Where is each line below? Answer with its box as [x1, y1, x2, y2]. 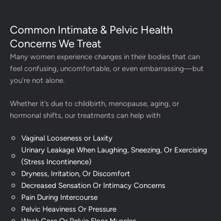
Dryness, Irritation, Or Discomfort [21, 169, 130, 178]
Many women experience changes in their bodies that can [10, 52, 200, 61]
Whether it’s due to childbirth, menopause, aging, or [10, 99, 179, 108]
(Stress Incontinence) [21, 157, 91, 166]
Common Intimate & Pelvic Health [10, 23, 173, 37]
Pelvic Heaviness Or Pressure [21, 205, 116, 214]
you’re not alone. [10, 76, 65, 85]
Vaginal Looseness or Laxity [21, 134, 112, 143]
